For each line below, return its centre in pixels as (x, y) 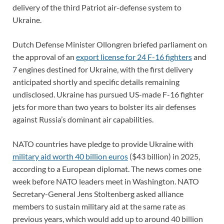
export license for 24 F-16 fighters (134, 56)
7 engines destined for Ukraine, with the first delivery (103, 69)
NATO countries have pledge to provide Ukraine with (103, 143)
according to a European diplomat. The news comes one (107, 168)
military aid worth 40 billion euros (70, 156)
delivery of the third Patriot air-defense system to (97, 7)
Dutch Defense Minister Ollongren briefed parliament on (110, 44)
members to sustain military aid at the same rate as (99, 206)
